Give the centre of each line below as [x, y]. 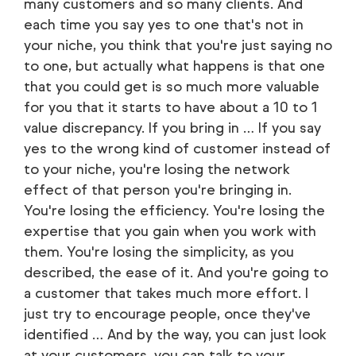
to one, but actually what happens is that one [174, 66]
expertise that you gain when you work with [170, 231]
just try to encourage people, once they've [167, 314]
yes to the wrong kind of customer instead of [177, 149]
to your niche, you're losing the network [157, 169]
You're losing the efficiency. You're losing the [174, 211]
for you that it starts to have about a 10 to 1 [171, 107]
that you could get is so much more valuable [172, 87]
